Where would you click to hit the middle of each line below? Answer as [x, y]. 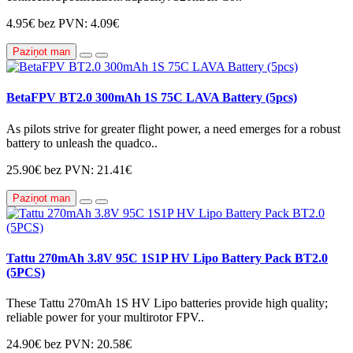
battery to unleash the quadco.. [82, 143]
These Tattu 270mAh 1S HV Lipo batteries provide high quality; [167, 303]
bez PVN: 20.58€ [88, 344]
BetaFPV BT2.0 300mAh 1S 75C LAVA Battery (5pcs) [152, 98]
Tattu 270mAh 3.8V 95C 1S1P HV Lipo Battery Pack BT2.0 [167, 258]
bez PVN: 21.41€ [88, 169]
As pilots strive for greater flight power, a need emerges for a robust [173, 128]
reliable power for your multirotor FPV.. [105, 318]
